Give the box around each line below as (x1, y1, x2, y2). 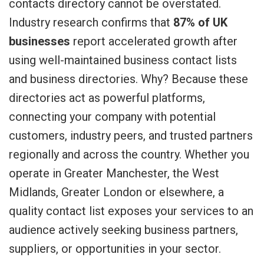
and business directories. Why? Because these (9, 72, 248, 86)
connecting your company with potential (9, 110, 216, 124)
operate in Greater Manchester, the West (9, 166, 219, 180)
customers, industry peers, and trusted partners (9, 128, 253, 143)
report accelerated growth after (70, 34, 237, 48)
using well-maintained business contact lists (9, 53, 237, 67)
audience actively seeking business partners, (9, 223, 238, 237)
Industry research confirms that (9, 15, 173, 29)
